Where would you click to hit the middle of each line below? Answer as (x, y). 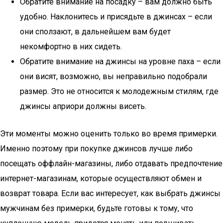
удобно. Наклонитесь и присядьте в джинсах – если (116, 17)
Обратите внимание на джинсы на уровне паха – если (120, 61)
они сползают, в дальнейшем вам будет (95, 32)
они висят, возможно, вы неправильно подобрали (113, 76)
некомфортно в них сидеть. (71, 47)
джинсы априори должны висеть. (83, 106)
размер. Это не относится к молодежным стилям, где (119, 91)
